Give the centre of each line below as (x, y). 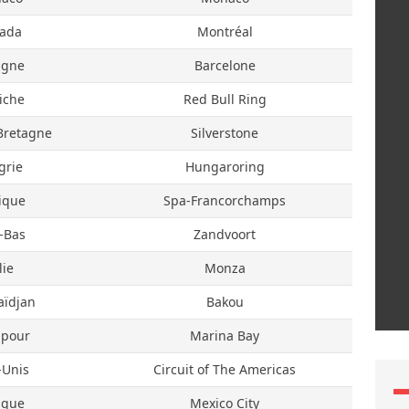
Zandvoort (225, 234)
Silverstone (225, 133)
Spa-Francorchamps (225, 200)
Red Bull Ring (225, 99)
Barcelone (225, 65)
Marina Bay (225, 336)
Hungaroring (225, 167)
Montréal (225, 31)
